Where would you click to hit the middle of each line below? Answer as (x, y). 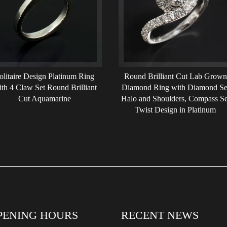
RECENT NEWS (160, 215)
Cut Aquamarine (44, 98)
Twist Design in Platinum (176, 109)
